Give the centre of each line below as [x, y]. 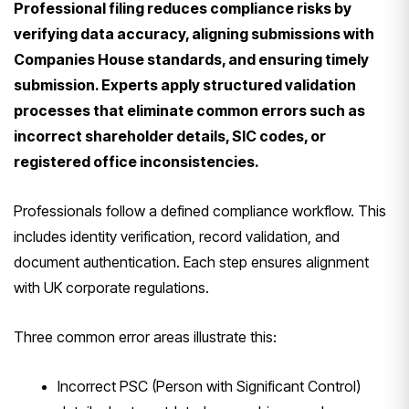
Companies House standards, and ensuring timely [191, 59]
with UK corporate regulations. [111, 287]
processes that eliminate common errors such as [189, 110]
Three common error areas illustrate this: [145, 336]
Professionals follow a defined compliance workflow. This [200, 210]
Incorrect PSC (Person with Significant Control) [209, 386]
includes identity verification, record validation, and [177, 236]
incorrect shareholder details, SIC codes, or [170, 136]
